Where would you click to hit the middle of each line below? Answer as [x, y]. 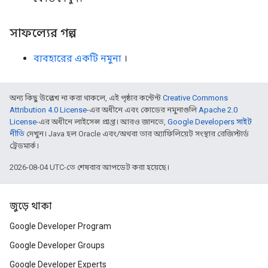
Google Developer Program [60, 226]
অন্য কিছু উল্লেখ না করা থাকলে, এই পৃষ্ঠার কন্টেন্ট [86, 98]
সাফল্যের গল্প [43, 33]
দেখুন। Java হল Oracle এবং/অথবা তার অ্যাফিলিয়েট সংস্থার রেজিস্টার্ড [137, 134]
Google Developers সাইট [210, 122]
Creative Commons [195, 98]
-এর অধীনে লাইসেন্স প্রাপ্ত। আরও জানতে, [102, 122]
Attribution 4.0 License [48, 110]
